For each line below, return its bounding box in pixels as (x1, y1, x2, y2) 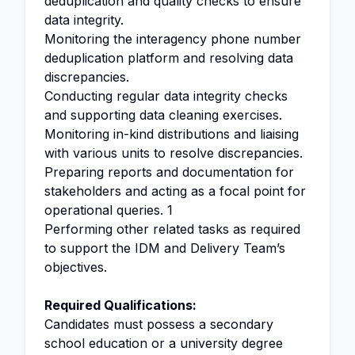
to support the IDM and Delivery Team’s (44, 240, 285, 256)
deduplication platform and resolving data (44, 50, 293, 66)
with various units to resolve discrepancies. (44, 145, 303, 161)
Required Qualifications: (44, 297, 197, 313)
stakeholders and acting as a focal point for (44, 183, 306, 199)
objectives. (44, 259, 107, 275)
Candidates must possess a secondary (44, 316, 273, 332)
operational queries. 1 (44, 202, 173, 218)
